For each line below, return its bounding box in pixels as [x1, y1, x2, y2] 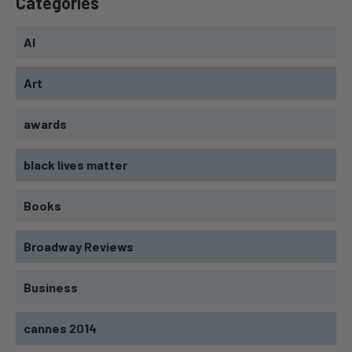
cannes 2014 [24, 321, 97, 336]
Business [24, 280, 78, 295]
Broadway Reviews [24, 239, 134, 255]
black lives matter [24, 157, 127, 173]
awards [24, 116, 67, 132]
